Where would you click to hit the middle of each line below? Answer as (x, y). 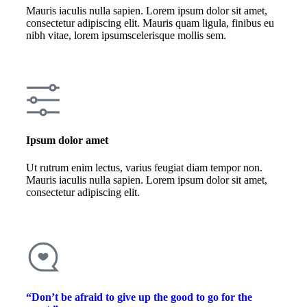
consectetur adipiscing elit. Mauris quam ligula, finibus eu (150, 23)
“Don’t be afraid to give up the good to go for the (139, 297)
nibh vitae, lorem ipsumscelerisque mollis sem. (126, 36)
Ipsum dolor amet (67, 140)
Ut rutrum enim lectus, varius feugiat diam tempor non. (144, 167)
